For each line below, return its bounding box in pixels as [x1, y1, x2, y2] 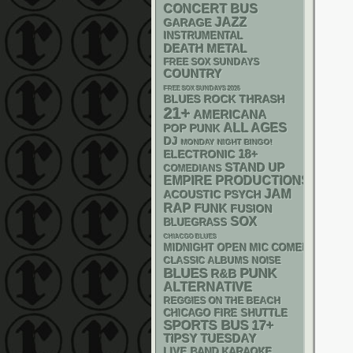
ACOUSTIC [164, 188, 221, 201]
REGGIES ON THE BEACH [164, 295, 281, 307]
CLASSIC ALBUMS [164, 255, 249, 266]
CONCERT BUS [164, 2, 258, 16]
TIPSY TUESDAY [164, 333, 257, 345]
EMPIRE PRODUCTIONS [164, 174, 310, 188]
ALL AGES [224, 121, 288, 135]
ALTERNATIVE [164, 281, 253, 294]
